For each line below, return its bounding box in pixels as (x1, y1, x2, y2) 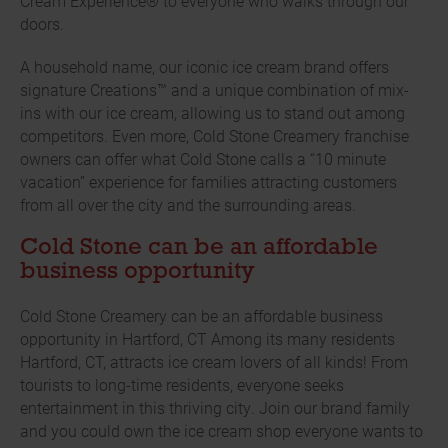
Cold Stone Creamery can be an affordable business (20, 305, 383, 327)
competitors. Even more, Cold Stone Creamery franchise (20, 125, 409, 147)
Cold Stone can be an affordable (20, 236, 378, 261)
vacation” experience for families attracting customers (20, 171, 397, 193)
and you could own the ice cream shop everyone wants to (20, 420, 423, 442)
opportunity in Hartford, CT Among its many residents (20, 328, 395, 350)
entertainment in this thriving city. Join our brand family (20, 397, 410, 419)
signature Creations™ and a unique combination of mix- (20, 79, 409, 101)
